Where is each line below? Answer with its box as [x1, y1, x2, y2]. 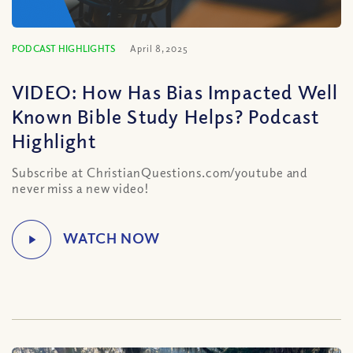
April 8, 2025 [130, 43, 188, 54]
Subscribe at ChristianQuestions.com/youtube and [12, 165, 308, 180]
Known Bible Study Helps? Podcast [12, 104, 320, 128]
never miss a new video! [12, 180, 150, 196]
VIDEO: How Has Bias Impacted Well [12, 80, 339, 103]
